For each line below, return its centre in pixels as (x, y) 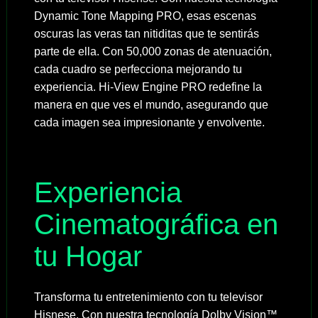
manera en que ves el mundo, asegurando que (151, 105)
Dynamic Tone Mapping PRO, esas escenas (145, 16)
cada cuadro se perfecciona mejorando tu (138, 70)
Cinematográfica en (156, 225)
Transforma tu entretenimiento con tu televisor (148, 297)
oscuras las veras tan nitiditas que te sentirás (146, 34)
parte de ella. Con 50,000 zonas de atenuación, (153, 52)
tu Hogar (88, 257)
